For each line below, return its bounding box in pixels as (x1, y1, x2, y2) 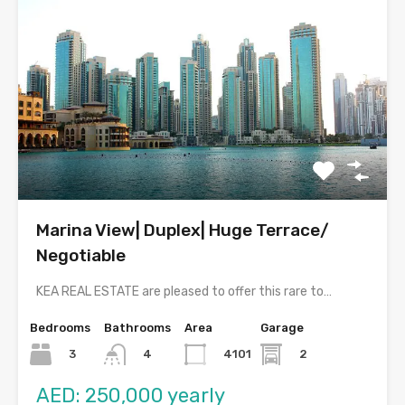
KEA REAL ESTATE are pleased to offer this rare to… (36, 284, 332, 300)
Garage (260, 321, 304, 335)
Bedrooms (30, 321, 90, 335)
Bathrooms (104, 321, 171, 335)
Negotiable (36, 245, 126, 267)
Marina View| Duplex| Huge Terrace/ (36, 220, 329, 241)
